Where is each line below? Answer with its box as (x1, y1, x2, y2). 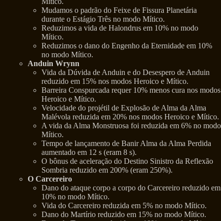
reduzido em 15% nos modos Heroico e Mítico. (41, 77, 188, 86)
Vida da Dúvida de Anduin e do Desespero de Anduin (41, 68, 210, 77)
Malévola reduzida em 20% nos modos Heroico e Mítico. (41, 112, 219, 121)
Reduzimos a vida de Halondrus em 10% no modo (41, 24, 198, 33)
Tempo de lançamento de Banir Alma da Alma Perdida (41, 139, 211, 148)
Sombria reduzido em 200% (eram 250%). (41, 166, 173, 175)
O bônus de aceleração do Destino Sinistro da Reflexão (41, 157, 213, 166)
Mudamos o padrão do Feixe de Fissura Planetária (41, 6, 197, 15)
